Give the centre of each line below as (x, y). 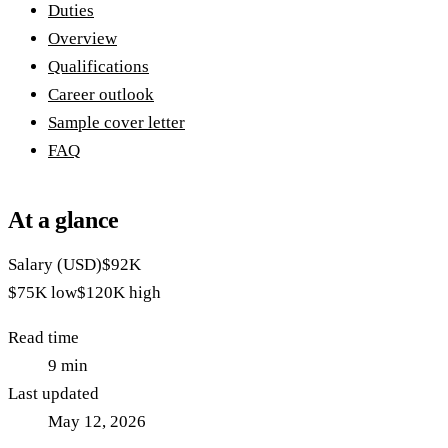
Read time (43, 338)
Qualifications (98, 67)
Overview (82, 39)
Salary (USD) (55, 265)
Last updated (53, 394)
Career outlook (101, 95)
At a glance (64, 220)
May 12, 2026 (97, 422)
